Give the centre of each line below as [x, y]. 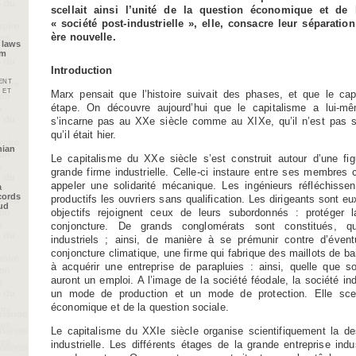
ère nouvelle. [83, 37]
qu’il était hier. [84, 134]
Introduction [82, 70]
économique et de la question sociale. [140, 308]
